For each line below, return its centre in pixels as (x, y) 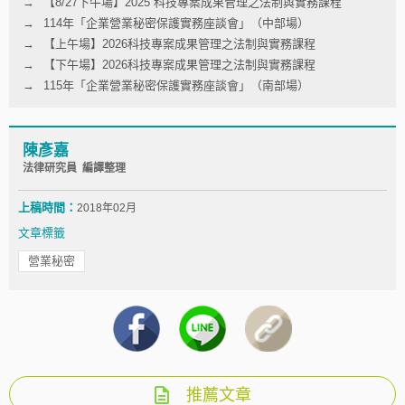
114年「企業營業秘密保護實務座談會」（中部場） (176, 23)
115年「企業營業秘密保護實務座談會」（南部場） (176, 85)
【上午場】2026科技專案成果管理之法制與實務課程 (179, 43)
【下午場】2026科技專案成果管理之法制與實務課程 (179, 64)
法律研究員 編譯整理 (74, 168)
